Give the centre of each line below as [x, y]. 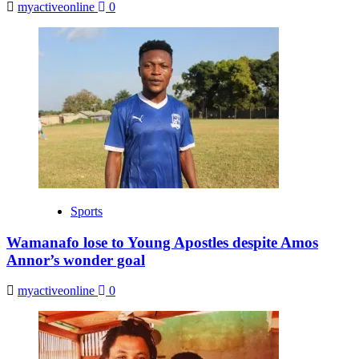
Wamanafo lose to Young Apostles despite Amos [162, 242]
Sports [87, 211]
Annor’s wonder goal [76, 260]
